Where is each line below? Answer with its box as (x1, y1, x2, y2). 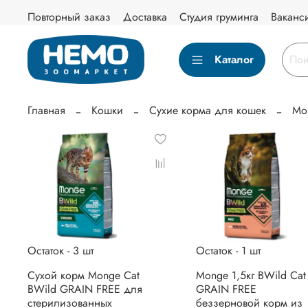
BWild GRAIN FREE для (27, 280, 142, 297)
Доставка (123, 9, 167, 25)
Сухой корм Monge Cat (27, 267, 140, 283)
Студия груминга (179, 9, 258, 25)
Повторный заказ (27, 9, 111, 25)
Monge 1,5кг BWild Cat (195, 267, 306, 283)
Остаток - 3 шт (27, 242, 93, 258)
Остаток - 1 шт (195, 242, 261, 258)
